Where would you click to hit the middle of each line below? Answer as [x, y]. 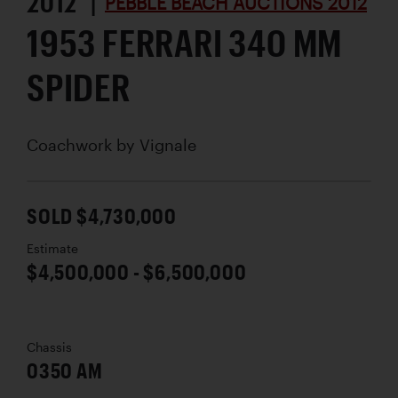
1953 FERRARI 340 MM [185, 42]
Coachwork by [83, 144]
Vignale [168, 144]
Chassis [49, 347]
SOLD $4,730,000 [102, 215]
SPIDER [79, 86]
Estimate [52, 248]
